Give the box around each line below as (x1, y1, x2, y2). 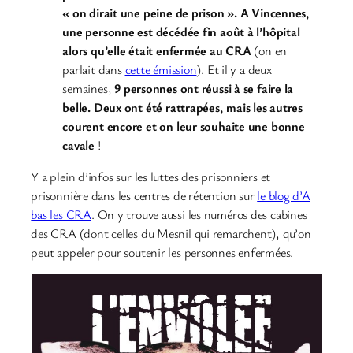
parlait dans (62, 60, 125, 78)
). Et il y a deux (196, 60, 272, 78)
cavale (62, 136, 98, 154)
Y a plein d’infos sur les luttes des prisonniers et (31, 168, 271, 186)
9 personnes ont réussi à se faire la (114, 79, 294, 97)
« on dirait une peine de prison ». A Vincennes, (62, 3, 310, 21)
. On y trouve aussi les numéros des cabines (91, 206, 307, 224)
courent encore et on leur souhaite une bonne (62, 117, 305, 135)
